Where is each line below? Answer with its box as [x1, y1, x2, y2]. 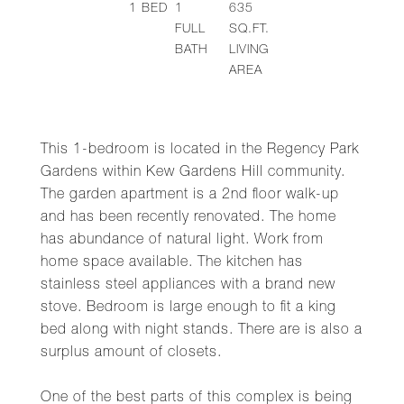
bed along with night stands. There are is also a [41, 324, 363, 338]
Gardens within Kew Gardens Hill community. [41, 166, 345, 180]
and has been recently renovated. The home [41, 211, 336, 225]
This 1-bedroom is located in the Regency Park [41, 143, 359, 158]
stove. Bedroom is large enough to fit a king [41, 301, 336, 316]
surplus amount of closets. [41, 346, 222, 361]
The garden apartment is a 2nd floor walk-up [41, 188, 339, 203]
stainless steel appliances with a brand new [41, 279, 335, 293]
